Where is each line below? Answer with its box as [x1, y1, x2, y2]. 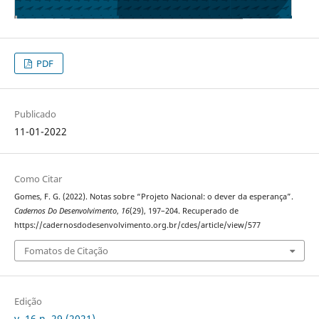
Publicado [14, 108, 56, 121]
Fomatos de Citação [23, 244, 108, 257]
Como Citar [14, 172, 62, 186]
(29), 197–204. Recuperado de [129, 206, 239, 216]
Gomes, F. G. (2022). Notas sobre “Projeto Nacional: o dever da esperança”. [14, 192, 293, 202]
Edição [14, 294, 42, 308]
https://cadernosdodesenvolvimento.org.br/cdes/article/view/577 [14, 220, 261, 231]
